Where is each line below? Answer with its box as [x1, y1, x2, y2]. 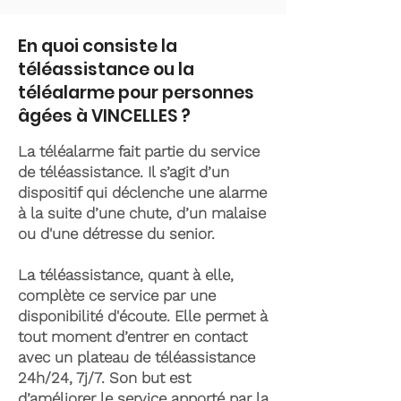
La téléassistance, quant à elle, [18, 266, 234, 284]
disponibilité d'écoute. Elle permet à [18, 307, 268, 325]
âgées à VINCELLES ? [18, 104, 191, 128]
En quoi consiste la [18, 34, 177, 58]
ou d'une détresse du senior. [18, 225, 219, 243]
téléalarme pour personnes [18, 81, 254, 105]
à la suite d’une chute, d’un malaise [18, 204, 266, 222]
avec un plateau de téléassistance [18, 348, 255, 366]
